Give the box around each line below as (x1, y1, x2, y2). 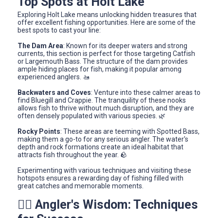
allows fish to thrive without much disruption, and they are (18, 104, 194, 112)
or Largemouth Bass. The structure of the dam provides (18, 57, 188, 65)
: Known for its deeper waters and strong (63, 41, 187, 50)
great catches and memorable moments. (18, 182, 144, 190)
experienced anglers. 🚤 (18, 73, 90, 81)
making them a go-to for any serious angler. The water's (18, 135, 188, 143)
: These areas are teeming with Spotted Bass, (60, 127, 200, 135)
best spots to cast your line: (18, 26, 101, 34)
